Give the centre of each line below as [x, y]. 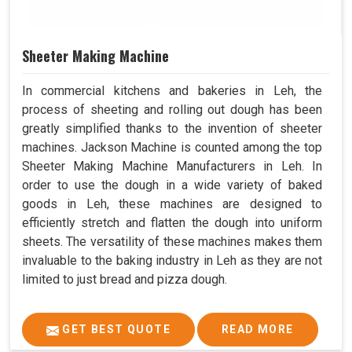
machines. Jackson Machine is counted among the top [172, 148]
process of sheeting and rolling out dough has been [172, 110]
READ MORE [258, 330]
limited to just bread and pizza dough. [125, 280]
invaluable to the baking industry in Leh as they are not [172, 261]
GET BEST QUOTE [115, 330]
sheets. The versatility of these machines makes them [172, 242]
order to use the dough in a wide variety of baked [172, 185]
